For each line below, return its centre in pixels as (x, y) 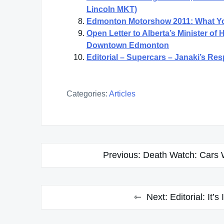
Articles (122, 93)
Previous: (122, 155)
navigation (71, 169)
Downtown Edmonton (128, 45)
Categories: (87, 93)
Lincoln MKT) (112, 9)
